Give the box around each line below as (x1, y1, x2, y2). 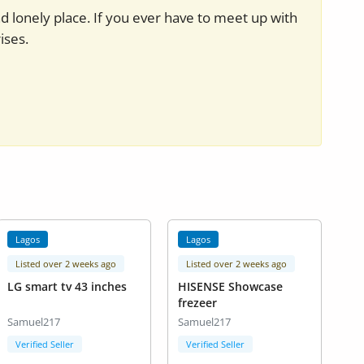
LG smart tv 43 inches (6, 279, 127, 295)
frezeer (177, 295, 217, 311)
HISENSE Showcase (177, 279, 283, 295)
